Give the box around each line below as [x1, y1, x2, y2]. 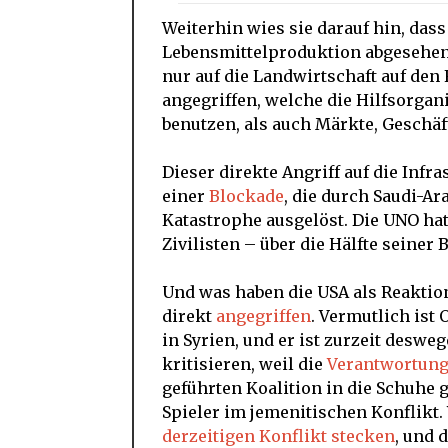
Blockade [209, 185, 284, 206]
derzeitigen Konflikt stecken [162, 425, 395, 446]
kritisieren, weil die [162, 353, 327, 374]
